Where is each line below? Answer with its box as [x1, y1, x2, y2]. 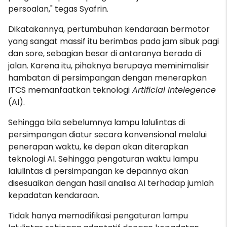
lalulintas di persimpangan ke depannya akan [8, 165, 188, 177]
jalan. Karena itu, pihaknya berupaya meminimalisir [8, 60, 209, 71]
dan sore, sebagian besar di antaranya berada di [8, 48, 201, 59]
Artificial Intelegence [130, 84, 216, 96]
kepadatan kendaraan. [8, 190, 99, 201]
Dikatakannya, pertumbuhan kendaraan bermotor [8, 23, 210, 35]
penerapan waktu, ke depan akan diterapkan [8, 141, 188, 153]
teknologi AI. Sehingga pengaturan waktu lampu [8, 153, 198, 165]
